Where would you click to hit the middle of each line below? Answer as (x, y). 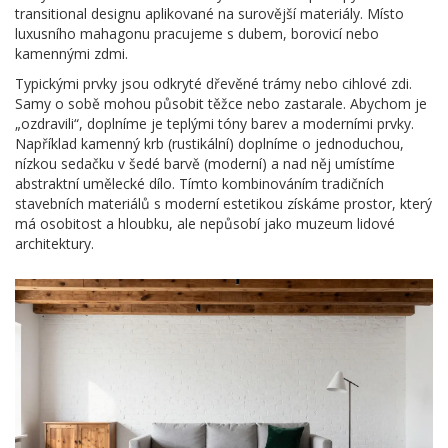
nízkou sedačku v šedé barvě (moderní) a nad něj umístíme (205, 163)
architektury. (54, 243)
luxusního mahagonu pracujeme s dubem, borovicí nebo (197, 33)
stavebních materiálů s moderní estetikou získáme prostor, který (223, 203)
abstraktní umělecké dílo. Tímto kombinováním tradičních (199, 183)
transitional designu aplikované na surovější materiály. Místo (209, 13)
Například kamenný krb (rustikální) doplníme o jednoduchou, (209, 143)
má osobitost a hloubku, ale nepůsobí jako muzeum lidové (205, 223)
